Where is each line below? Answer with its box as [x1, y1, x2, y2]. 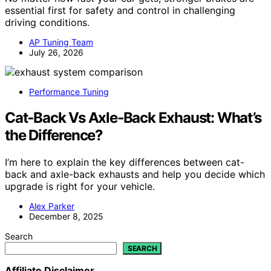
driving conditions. [5, 16, 90, 29]
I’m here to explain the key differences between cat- [5, 156, 244, 169]
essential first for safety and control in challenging [5, 4, 235, 17]
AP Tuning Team [29, 37, 93, 48]
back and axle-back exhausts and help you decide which [5, 168, 265, 181]
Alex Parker [29, 201, 74, 212]
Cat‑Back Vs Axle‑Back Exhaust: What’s [5, 109, 261, 127]
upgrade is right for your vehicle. [5, 180, 155, 193]
